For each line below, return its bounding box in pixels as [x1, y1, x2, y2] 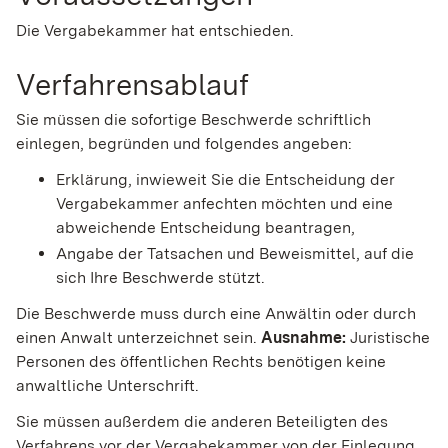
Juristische [346, 328, 430, 348]
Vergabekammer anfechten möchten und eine [56, 194, 393, 214]
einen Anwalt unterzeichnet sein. [16, 328, 261, 348]
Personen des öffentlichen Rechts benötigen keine [16, 352, 386, 372]
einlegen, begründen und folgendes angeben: [16, 134, 352, 154]
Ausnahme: [261, 328, 346, 348]
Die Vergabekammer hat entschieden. [16, 20, 294, 40]
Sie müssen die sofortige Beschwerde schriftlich [16, 110, 371, 130]
